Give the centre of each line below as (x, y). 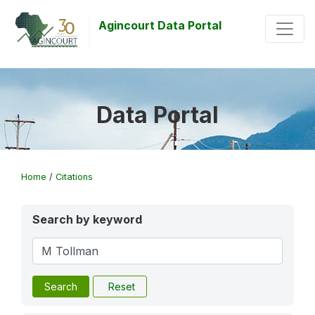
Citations (74, 177)
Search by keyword (87, 219)
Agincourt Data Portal (160, 25)
